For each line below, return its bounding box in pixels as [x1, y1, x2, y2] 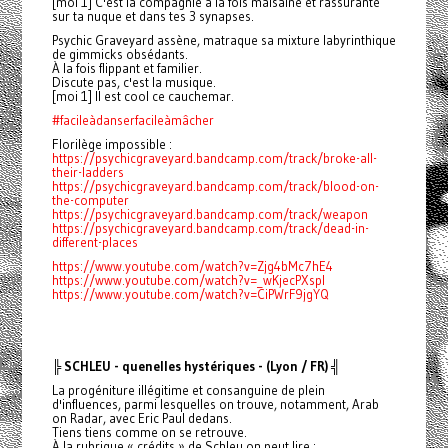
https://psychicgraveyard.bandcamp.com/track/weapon [51, 206, 368, 223]
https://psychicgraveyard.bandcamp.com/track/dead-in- [51, 220, 369, 237]
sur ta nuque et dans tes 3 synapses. [51, 8, 254, 25]
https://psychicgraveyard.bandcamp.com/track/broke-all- [51, 150, 377, 167]
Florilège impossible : [51, 136, 172, 153]
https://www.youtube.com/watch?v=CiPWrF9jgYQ [51, 286, 329, 303]
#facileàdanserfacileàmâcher [51, 112, 214, 129]
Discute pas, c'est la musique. [51, 74, 216, 91]
